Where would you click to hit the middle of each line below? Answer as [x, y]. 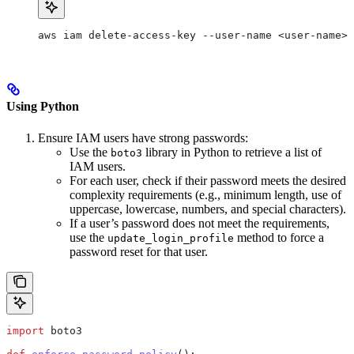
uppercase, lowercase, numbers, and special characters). [208, 209]
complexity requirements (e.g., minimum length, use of [205, 194]
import [25, 330]
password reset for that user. [139, 251]
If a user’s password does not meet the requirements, [200, 223]
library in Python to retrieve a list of [232, 152]
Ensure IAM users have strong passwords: [143, 137]
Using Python [43, 107]
